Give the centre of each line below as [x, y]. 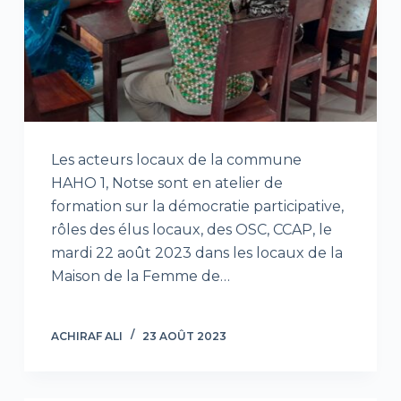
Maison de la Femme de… [140, 276]
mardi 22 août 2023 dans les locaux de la [196, 252]
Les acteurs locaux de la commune [176, 159]
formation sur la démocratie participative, [197, 206]
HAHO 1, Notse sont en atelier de [166, 183]
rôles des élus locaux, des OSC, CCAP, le [191, 229]
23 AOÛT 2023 [184, 336]
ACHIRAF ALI [86, 336]
